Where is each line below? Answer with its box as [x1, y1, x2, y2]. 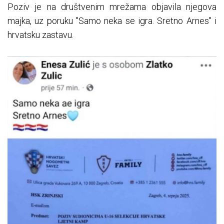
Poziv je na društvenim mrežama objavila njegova [7, 1, 216, 12]
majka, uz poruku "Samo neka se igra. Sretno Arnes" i [7, 15, 216, 26]
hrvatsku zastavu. [7, 29, 73, 40]
